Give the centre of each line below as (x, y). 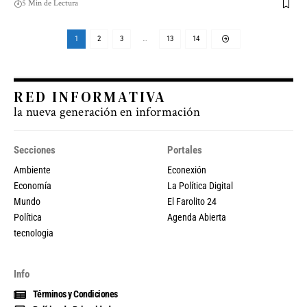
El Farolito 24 (192, 202)
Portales (185, 150)
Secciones (35, 150)
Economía (33, 186)
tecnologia (34, 233)
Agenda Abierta (197, 218)
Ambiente (32, 170)
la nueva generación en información (107, 112)
